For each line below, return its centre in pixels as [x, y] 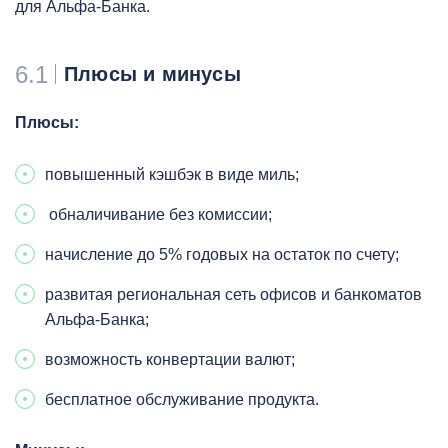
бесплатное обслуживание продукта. [182, 399]
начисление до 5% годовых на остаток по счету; [222, 254]
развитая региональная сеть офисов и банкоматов [233, 294]
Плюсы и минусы [152, 73]
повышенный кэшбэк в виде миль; [172, 174]
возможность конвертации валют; [170, 359]
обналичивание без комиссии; [158, 214]
